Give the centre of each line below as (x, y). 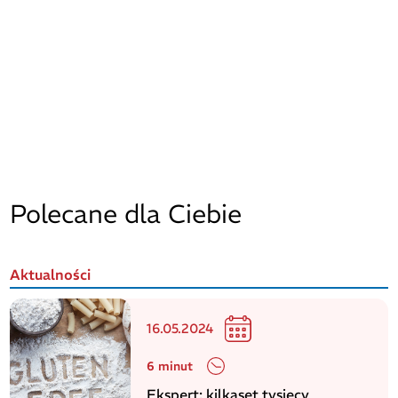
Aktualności (51, 275)
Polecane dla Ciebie (126, 214)
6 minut (170, 366)
